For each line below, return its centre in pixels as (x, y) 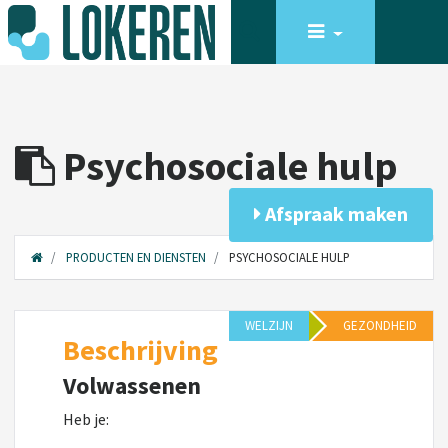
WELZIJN (269, 325)
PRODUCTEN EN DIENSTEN (136, 257)
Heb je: (87, 419)
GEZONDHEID (380, 325)
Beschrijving (140, 350)
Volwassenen (132, 385)
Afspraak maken (334, 213)
